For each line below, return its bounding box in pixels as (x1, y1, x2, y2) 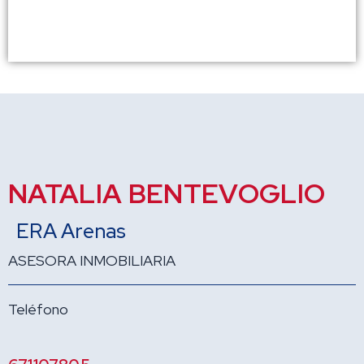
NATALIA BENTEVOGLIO (8, 175, 326, 211)
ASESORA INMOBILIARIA (8, 250, 175, 270)
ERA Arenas (16, 217, 127, 245)
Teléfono (8, 299, 68, 318)
